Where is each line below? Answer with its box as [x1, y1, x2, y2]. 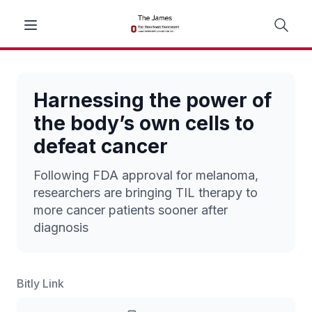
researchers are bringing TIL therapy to [33, 185, 258, 200]
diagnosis [33, 220, 88, 235]
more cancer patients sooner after [33, 203, 228, 217]
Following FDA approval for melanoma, [33, 168, 258, 182]
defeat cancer [33, 134, 168, 158]
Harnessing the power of [33, 88, 272, 112]
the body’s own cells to [33, 111, 254, 135]
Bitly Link [17, 276, 64, 290]
